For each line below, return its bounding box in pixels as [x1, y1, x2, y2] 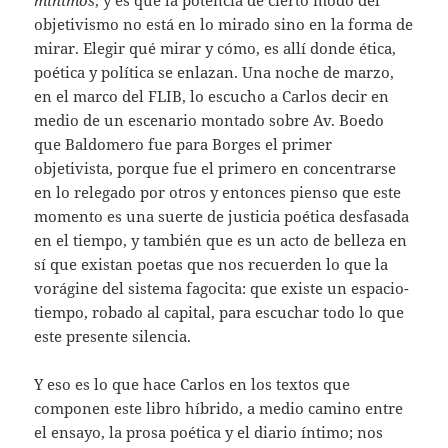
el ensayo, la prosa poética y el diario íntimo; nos [34, 421, 384, 442]
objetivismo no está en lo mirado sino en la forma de [34, 13, 414, 34]
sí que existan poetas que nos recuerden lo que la [34, 253, 389, 274]
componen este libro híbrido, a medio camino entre [34, 397, 404, 418]
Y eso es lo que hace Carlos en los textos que [34, 373, 351, 394]
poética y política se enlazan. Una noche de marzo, [34, 61, 395, 82]
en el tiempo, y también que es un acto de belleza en [34, 229, 408, 250]
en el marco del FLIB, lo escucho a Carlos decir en [34, 85, 390, 106]
